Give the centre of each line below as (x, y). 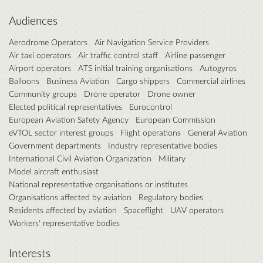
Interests (30, 253)
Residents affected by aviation (63, 210)
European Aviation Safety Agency (69, 119)
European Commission (176, 119)
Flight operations (151, 132)
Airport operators (40, 68)
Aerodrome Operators (48, 42)
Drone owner (171, 93)
